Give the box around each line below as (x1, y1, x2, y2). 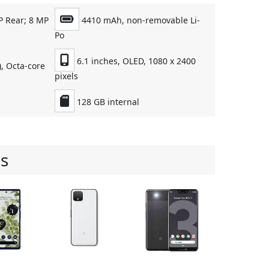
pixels (55, 70, 79, 82)
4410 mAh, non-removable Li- (79, 14, 201, 26)
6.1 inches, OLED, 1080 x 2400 (74, 55, 196, 67)
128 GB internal (74, 96, 140, 108)
